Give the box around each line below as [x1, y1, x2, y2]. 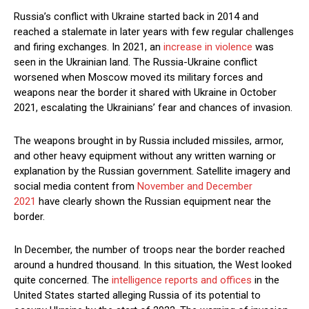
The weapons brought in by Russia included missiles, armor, [14, 134, 283, 148]
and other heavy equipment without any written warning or [14, 150, 276, 163]
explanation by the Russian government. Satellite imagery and [14, 165, 290, 178]
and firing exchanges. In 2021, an [14, 41, 163, 54]
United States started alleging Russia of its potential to [14, 289, 261, 302]
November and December [137, 180, 252, 193]
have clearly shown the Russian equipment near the [36, 195, 271, 208]
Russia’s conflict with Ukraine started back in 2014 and [14, 10, 259, 23]
